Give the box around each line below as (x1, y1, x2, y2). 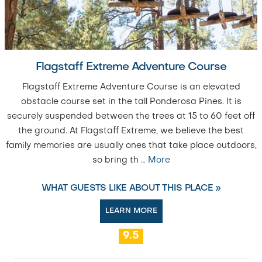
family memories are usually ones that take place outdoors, (5, 141, 257, 150)
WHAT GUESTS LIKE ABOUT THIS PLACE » (41, 184, 221, 192)
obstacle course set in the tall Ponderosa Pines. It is (20, 97, 242, 106)
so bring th (92, 156, 141, 164)
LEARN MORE (105, 206, 157, 215)
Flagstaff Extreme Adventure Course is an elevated (22, 82, 240, 91)
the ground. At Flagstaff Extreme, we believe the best (18, 126, 244, 135)
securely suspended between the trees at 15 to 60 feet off (7, 112, 255, 120)
